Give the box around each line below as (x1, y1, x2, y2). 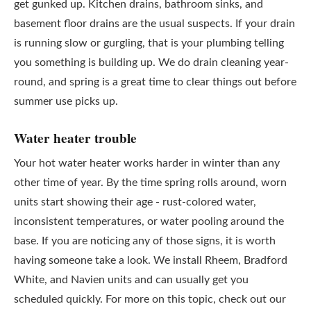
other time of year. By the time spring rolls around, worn (14, 177, 287, 188)
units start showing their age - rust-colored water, (14, 196, 256, 208)
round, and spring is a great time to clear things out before (14, 76, 296, 87)
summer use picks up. (14, 96, 118, 107)
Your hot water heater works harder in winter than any (14, 158, 280, 169)
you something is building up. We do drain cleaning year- (14, 57, 289, 68)
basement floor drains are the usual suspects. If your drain (14, 18, 295, 29)
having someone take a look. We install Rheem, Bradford (14, 255, 287, 266)
